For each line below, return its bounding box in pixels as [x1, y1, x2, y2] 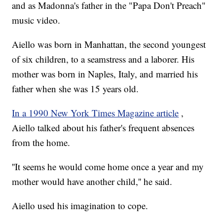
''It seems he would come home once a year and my [12, 160, 204, 173]
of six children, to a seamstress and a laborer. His [12, 53, 195, 66]
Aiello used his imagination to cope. [12, 199, 148, 212]
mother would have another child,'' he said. [12, 175, 173, 188]
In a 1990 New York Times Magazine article [12, 107, 179, 119]
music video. [12, 14, 61, 27]
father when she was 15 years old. [12, 82, 139, 95]
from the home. [12, 136, 71, 149]
